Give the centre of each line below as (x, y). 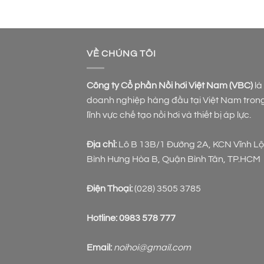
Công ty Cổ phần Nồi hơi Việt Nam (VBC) (170, 86)
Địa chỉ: (103, 145)
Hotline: (103, 218)
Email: (99, 248)
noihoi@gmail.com (152, 248)
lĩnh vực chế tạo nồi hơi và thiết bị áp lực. (169, 115)
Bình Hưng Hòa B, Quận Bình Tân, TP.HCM (174, 159)
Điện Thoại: (110, 189)
